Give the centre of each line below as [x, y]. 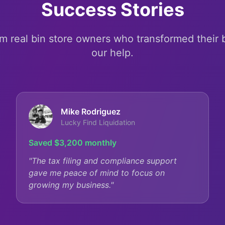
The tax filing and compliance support [104, 161]
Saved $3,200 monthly [73, 143]
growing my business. [70, 185]
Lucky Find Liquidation [98, 122]
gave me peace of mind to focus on [97, 173]
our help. [113, 53]
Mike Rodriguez [91, 111]
